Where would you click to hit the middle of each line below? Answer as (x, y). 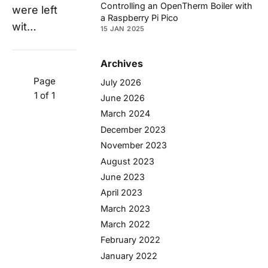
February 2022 (130, 240)
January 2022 (129, 255)
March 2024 (125, 114)
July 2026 (121, 82)
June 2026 (123, 98)
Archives (122, 64)
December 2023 (133, 129)
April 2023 (121, 193)
